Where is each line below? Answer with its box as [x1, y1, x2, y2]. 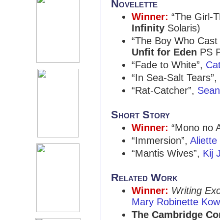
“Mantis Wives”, [132, 148, 203, 159]
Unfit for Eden [132, 47, 197, 57]
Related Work [111, 171, 178, 184]
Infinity [132, 23, 165, 33]
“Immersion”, [132, 135, 190, 146]
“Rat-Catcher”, [132, 85, 197, 96]
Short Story [111, 109, 170, 121]
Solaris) [165, 23, 200, 33]
